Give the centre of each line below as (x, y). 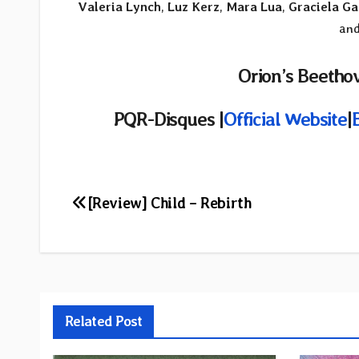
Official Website (285, 119)
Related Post (104, 321)
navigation (129, 242)
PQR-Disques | (168, 119)
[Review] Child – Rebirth (169, 203)
